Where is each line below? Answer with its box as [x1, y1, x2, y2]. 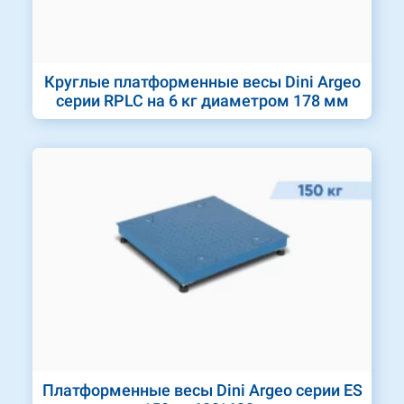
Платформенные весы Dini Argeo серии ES [41, 381, 363, 400]
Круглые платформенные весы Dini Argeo [43, 71, 361, 91]
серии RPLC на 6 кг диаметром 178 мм [55, 90, 349, 110]
